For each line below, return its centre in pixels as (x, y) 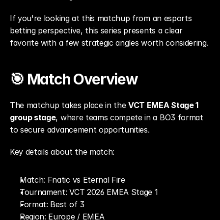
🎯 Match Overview (74, 79)
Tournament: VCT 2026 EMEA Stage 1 (89, 192)
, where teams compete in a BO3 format (129, 117)
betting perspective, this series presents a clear (96, 30)
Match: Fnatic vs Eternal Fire (72, 180)
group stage (33, 117)
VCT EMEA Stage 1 (163, 105)
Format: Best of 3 (52, 204)
